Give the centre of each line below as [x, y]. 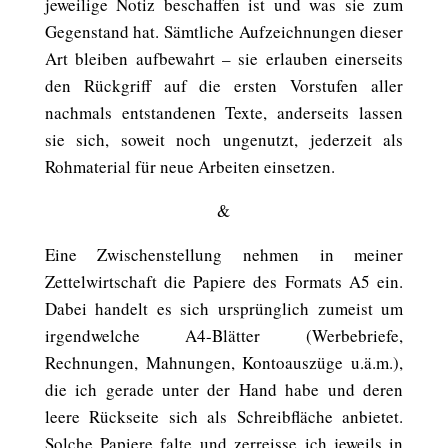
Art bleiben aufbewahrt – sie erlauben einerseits [224, 58]
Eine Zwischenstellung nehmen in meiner [224, 254]
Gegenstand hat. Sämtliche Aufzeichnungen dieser [224, 31]
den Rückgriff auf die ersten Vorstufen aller [224, 85]
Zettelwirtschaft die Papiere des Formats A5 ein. [224, 281]
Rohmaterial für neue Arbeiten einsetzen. [189, 166]
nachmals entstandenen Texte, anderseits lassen [224, 112]
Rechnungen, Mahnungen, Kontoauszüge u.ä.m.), [224, 362]
